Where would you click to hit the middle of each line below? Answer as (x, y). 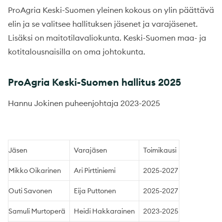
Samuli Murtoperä (37, 211)
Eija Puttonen (95, 191)
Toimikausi (160, 150)
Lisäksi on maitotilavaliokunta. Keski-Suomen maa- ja (107, 38)
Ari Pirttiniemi (95, 171)
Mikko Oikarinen (35, 171)
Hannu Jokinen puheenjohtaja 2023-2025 (84, 103)
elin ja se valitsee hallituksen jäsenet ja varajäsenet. (103, 24)
